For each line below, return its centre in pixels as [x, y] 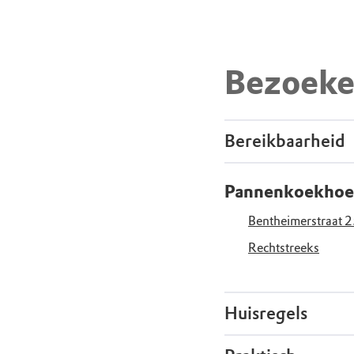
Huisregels [266, 314]
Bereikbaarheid [285, 141]
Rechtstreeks [284, 248]
